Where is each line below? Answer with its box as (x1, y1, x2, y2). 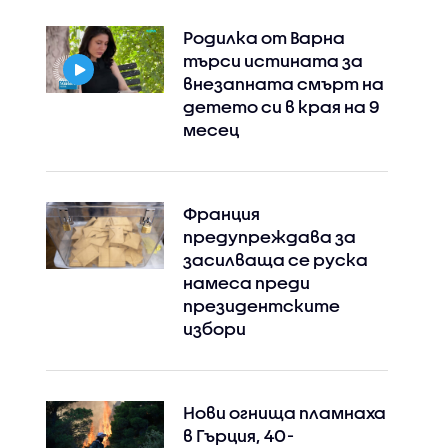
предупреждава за (182, 227, 356, 247)
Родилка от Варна (182, 28, 345, 48)
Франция (182, 204, 260, 224)
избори (182, 319, 246, 339)
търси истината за (182, 51, 363, 71)
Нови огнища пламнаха (182, 403, 386, 423)
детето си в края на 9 (182, 97, 380, 117)
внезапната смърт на (182, 74, 384, 94)
